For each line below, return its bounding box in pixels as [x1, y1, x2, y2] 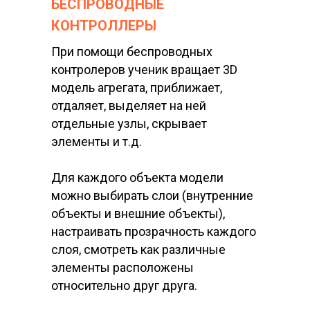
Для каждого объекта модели [51, 170, 224, 185]
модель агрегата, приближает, [51, 80, 222, 95]
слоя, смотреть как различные [51, 242, 226, 257]
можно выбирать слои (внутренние [51, 188, 253, 203]
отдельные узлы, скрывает [51, 116, 207, 131]
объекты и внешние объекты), [51, 206, 225, 221]
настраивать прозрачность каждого [51, 224, 256, 239]
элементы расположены [51, 260, 194, 275]
